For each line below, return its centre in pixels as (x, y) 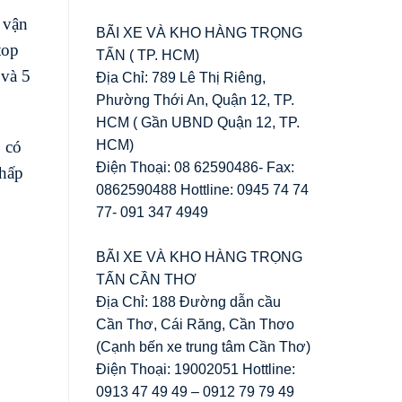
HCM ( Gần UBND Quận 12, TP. (198, 122)
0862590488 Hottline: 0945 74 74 (202, 189)
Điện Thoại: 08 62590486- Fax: (195, 167)
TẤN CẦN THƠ (146, 279)
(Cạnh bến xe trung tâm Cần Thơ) (203, 346)
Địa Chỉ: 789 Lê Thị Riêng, (181, 77)
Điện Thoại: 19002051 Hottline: (196, 369)
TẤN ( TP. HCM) (148, 55)
